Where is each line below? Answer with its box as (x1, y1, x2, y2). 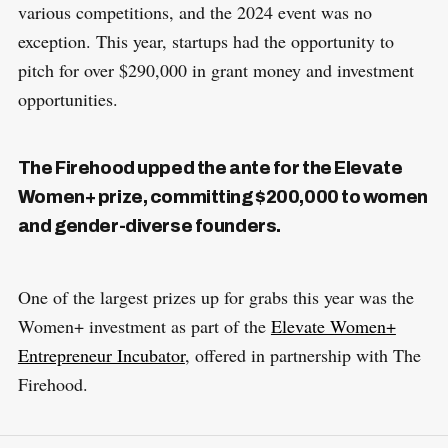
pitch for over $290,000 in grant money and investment (17, 57, 414, 82)
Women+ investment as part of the (17, 313, 271, 338)
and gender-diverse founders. (17, 215, 281, 236)
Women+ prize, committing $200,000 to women (17, 186, 428, 207)
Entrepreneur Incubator (17, 342, 185, 367)
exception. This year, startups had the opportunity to (17, 28, 394, 53)
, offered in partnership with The (184, 342, 421, 367)
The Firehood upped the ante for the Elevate (17, 157, 403, 178)
